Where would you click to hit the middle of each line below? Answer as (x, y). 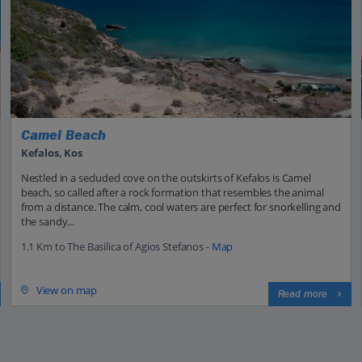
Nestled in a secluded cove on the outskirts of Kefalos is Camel (166, 177)
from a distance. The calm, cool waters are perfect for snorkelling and (181, 206)
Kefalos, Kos (51, 152)
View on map (67, 290)
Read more (303, 294)
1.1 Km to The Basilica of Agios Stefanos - (116, 246)
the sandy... (47, 221)
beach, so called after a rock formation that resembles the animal (172, 192)
